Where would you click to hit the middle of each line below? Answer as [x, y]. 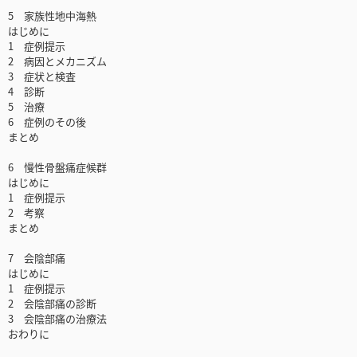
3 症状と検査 [42, 76]
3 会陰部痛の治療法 [57, 319]
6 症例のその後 [47, 122]
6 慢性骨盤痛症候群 [57, 167]
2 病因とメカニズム [57, 61]
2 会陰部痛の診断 [52, 304]
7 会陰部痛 [37, 258]
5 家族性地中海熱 [52, 16]
